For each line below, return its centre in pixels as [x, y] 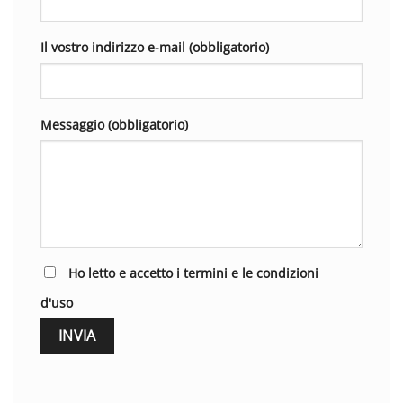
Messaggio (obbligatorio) [114, 125]
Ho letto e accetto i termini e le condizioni [193, 273]
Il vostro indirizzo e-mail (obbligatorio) [155, 48]
